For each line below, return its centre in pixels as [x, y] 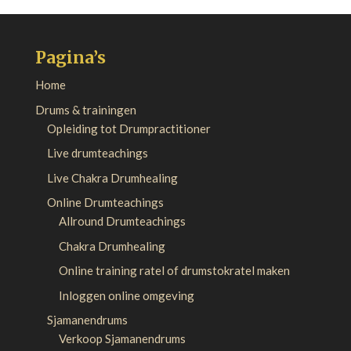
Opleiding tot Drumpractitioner [128, 128]
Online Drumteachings [105, 202]
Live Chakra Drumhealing [112, 177]
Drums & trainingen [85, 109]
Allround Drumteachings [122, 221]
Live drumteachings [97, 153]
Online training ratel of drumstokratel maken [174, 270]
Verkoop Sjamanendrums [122, 338]
